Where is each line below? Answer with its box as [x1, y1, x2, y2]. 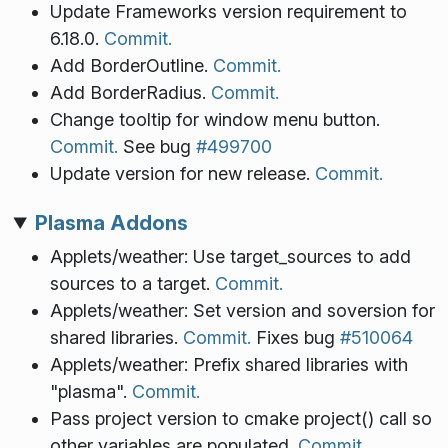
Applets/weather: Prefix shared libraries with [49, 354, 408, 376]
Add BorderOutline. [49, 54, 213, 76]
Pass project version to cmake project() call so [49, 408, 432, 430]
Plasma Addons [34, 210, 188, 236]
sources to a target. [49, 273, 215, 295]
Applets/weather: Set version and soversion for [49, 300, 435, 322]
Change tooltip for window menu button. [49, 108, 380, 130]
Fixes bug [250, 327, 340, 349]
